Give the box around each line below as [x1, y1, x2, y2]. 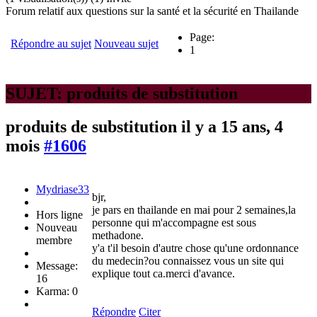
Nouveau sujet [94, 37, 158, 50]
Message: [36, 259, 78, 272]
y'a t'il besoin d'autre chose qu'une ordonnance [92, 241, 299, 254]
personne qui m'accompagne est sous [92, 216, 256, 229]
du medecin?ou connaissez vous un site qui [92, 254, 284, 267]
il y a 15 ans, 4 [181, 117, 283, 136]
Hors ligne [36, 208, 83, 221]
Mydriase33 [36, 183, 89, 195]
